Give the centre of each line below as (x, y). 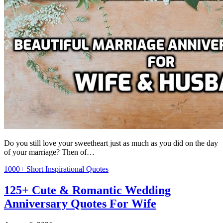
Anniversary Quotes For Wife (80, 203)
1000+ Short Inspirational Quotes (56, 169)
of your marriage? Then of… (49, 152)
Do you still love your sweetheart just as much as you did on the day (111, 143)
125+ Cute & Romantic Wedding (87, 190)
